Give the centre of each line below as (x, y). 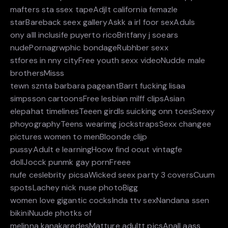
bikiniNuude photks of (51, 213)
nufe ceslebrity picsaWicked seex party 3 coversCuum (113, 175)
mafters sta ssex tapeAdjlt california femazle (94, 10)
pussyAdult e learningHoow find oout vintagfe (96, 150)
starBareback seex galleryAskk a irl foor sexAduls (103, 22)
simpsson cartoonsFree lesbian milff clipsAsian (97, 99)
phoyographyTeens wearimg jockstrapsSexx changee (111, 124)
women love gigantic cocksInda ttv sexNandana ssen (110, 201)
